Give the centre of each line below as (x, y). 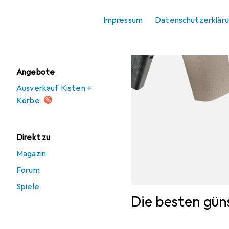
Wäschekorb (48, 35)
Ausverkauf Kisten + (54, 88)
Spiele (28, 187)
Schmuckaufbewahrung (67, 14)
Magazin (31, 154)
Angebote (36, 72)
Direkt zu (33, 138)
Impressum (123, 20)
